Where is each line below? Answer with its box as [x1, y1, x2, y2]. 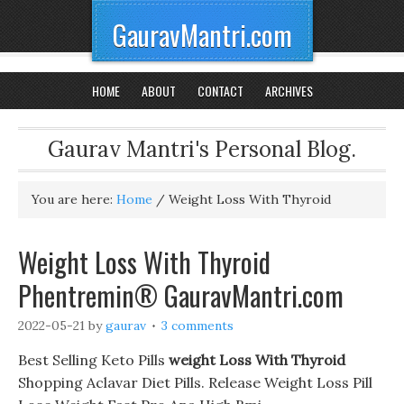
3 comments [161, 317, 234, 334]
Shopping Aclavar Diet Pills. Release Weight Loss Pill [18, 373, 372, 391]
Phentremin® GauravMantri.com [18, 275, 344, 316]
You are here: [32, 191, 116, 207]
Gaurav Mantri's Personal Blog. [48, 135, 356, 163]
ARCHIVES [264, 81, 313, 100]
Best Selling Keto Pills [18, 351, 169, 369]
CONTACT [197, 81, 243, 100]
